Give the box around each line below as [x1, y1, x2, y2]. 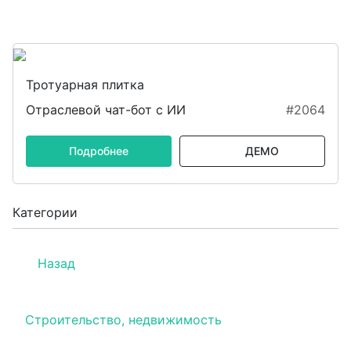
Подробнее [69, 144, 128, 157]
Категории [13, 204, 78, 220]
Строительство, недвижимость [25, 312, 222, 327]
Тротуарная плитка [26, 77, 144, 92]
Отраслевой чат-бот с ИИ [26, 102, 186, 118]
